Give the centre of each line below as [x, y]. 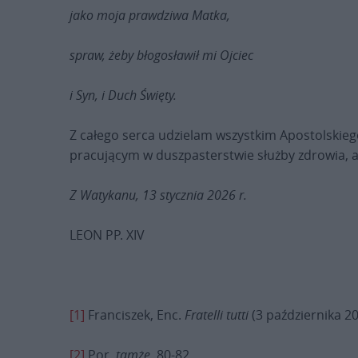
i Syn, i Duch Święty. [123, 95]
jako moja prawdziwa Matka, [150, 15]
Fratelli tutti [218, 315]
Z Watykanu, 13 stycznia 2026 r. [158, 195]
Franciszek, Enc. [135, 315]
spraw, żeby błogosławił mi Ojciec [161, 55]
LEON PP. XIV [107, 235]
